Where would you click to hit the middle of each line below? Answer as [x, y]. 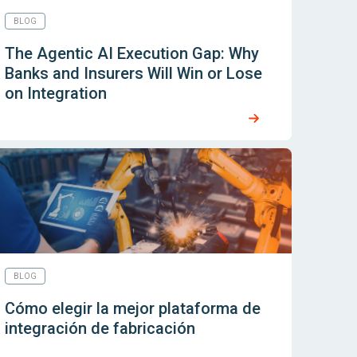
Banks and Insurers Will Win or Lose [133, 73]
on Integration [55, 93]
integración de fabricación [100, 328]
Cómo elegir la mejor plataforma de [132, 308]
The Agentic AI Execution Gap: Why [131, 53]
